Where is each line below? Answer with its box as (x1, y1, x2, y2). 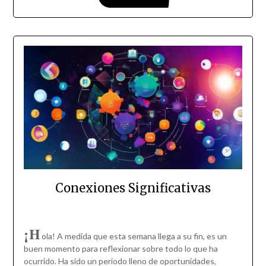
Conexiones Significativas (55, 180, 211, 195)
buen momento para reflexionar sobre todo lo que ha (23, 243, 218, 254)
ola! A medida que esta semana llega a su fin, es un (41, 230, 227, 241)
